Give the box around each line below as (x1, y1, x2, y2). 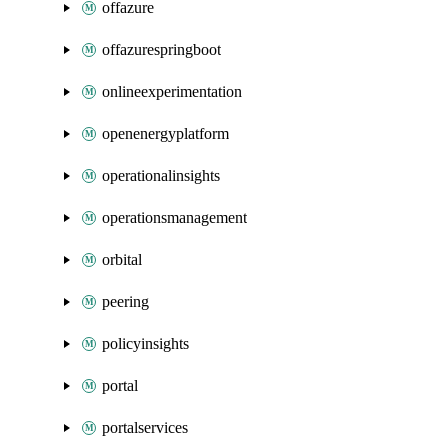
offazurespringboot (102, 41, 221, 58)
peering (102, 293, 149, 310)
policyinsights (102, 335, 189, 352)
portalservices (102, 419, 188, 436)
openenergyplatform (102, 125, 229, 142)
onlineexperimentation (102, 83, 242, 100)
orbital (102, 251, 142, 268)
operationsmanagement (102, 209, 247, 226)
